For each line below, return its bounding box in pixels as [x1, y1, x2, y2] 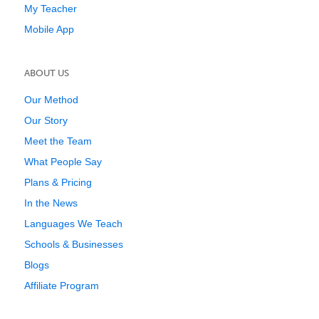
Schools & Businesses [24, 239, 123, 250]
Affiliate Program [24, 280, 99, 291]
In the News [24, 197, 78, 209]
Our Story [24, 115, 68, 126]
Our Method [24, 94, 78, 105]
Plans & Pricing [24, 177, 92, 188]
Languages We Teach [24, 218, 122, 229]
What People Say [24, 156, 102, 167]
